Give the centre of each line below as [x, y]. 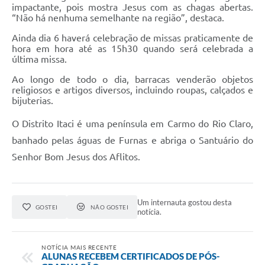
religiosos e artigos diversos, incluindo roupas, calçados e [132, 90]
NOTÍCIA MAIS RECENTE [79, 247]
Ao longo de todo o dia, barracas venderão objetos [132, 80]
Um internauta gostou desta [185, 203]
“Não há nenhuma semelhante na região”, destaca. [118, 18]
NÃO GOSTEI [109, 207]
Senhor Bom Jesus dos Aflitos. [77, 157]
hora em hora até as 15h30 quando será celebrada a [132, 49]
